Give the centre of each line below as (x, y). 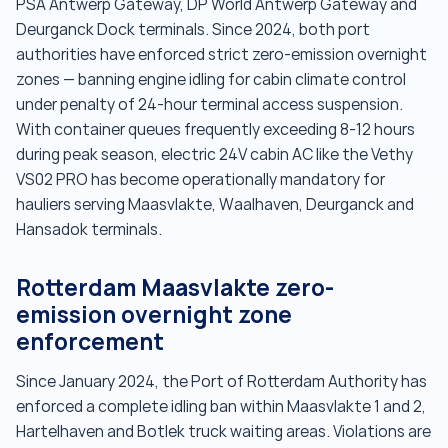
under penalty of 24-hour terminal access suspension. (209, 104)
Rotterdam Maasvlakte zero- (175, 288)
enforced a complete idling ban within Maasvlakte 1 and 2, (221, 407)
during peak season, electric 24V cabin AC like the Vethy (214, 154)
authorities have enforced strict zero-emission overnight (221, 54)
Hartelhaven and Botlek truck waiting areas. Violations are (223, 432)
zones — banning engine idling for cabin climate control (211, 79)
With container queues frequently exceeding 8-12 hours (215, 129)
